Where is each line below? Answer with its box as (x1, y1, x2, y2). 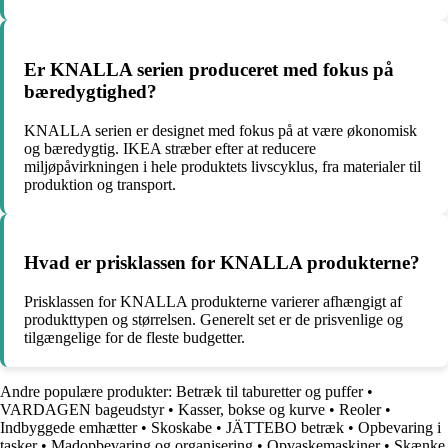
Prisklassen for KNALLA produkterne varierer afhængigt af (24, 292, 402, 310)
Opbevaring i (358, 418, 441, 436)
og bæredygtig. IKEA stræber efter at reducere (24, 139, 316, 157)
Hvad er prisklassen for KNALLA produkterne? (24, 252, 420, 274)
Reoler (339, 400, 381, 418)
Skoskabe (151, 418, 212, 436)
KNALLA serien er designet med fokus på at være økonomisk (24, 121, 417, 139)
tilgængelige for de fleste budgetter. (24, 328, 245, 346)
